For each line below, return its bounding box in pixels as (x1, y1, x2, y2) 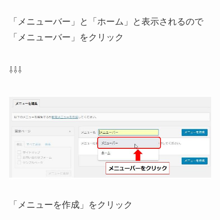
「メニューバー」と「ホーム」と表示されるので (8, 16, 203, 27)
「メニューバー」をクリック (8, 32, 124, 42)
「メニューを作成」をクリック (8, 200, 133, 210)
